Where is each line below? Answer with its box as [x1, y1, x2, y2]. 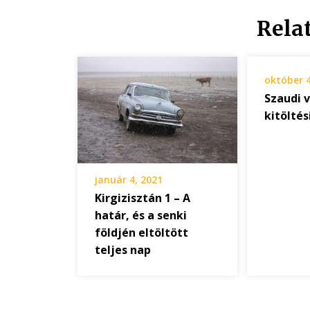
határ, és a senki [95, 207, 187, 223]
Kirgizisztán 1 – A [95, 190, 190, 206]
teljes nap [95, 241, 151, 257]
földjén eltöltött [95, 224, 188, 240]
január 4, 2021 [95, 172, 163, 186]
